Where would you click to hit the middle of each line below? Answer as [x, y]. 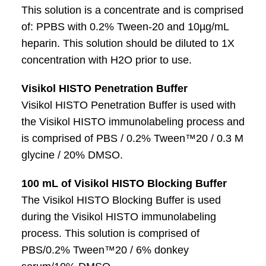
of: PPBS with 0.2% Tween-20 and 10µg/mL [125, 26]
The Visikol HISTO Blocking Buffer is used [121, 200]
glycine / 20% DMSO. [72, 155]
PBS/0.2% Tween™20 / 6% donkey [105, 250]
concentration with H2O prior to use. [106, 60]
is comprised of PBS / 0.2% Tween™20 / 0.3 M [132, 138]
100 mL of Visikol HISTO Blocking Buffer [124, 183]
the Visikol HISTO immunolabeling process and [133, 121]
